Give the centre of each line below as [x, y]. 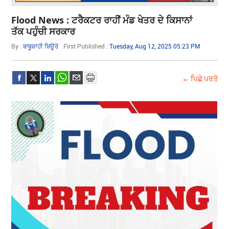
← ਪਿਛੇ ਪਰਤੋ [200, 78]
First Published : [87, 46]
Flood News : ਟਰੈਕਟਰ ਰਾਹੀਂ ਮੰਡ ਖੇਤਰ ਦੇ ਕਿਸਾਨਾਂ [102, 20]
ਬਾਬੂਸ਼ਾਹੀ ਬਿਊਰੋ [41, 46]
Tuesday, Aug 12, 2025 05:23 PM [155, 46]
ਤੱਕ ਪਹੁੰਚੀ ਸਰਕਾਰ [43, 31]
